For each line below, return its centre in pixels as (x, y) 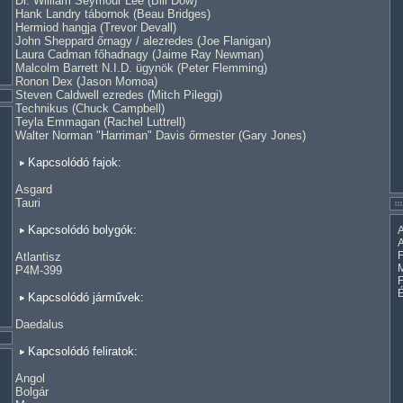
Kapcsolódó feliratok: (81, 351)
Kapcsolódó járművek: (84, 297)
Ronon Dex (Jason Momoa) (86, 81)
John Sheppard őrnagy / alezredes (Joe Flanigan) (143, 41)
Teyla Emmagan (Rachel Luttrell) (100, 122)
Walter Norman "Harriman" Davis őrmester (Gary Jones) (161, 135)
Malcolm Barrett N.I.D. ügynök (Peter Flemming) (141, 68)
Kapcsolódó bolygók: (81, 230)
